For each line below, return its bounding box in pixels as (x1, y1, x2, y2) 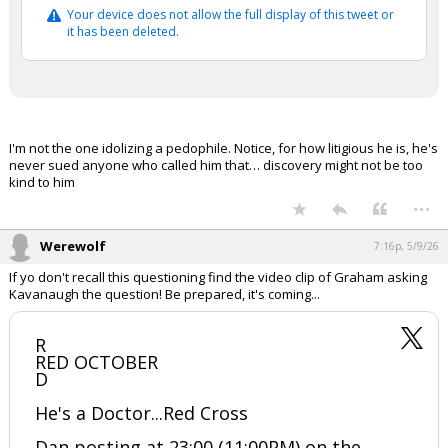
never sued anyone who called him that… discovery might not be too (9, 156, 423, 174)
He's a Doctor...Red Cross (35, 401, 248, 425)
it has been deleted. (67, 23, 179, 40)
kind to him (9, 173, 75, 191)
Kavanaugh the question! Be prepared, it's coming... (9, 285, 320, 303)
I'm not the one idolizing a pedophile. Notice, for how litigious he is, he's (9, 139, 438, 157)
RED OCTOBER (35, 350, 158, 374)
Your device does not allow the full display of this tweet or (67, 6, 394, 23)
